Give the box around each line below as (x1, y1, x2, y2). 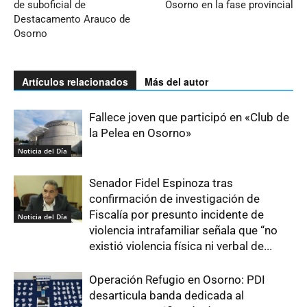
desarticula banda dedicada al (89, 288, 244, 302)
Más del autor (145, 75, 208, 88)
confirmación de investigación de (89, 192, 260, 206)
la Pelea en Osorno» (89, 126, 191, 140)
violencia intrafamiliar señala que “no (89, 223, 278, 237)
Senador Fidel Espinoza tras (89, 176, 233, 190)
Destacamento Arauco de (14, 13, 130, 25)
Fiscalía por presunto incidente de (89, 208, 264, 221)
